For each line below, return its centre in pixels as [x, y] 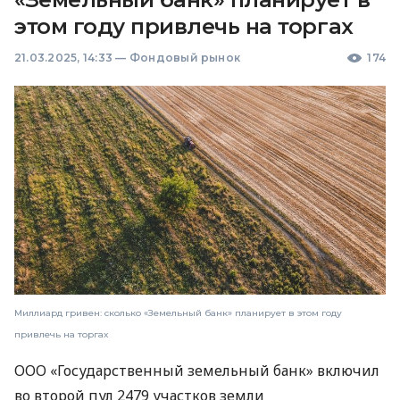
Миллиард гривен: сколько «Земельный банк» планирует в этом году [178, 313]
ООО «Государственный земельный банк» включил [197, 371]
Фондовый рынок [185, 58]
